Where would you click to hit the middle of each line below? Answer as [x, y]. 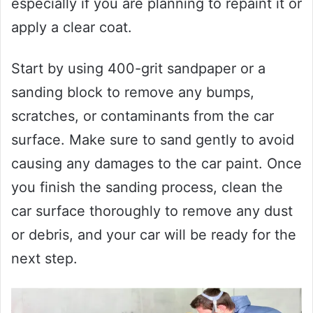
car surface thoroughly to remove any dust [152, 211]
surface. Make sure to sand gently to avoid [153, 139]
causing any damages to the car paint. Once [156, 163]
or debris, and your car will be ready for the [154, 234]
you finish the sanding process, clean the [147, 187]
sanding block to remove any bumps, [133, 92]
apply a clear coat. [72, 27]
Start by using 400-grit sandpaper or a [138, 68]
